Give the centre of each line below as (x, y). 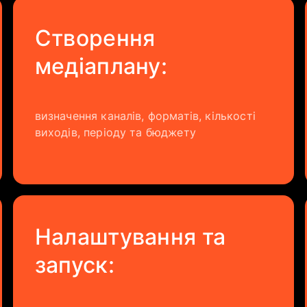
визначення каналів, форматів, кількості (145, 116)
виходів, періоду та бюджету (115, 132)
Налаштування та (130, 237)
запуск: (74, 265)
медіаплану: (101, 66)
